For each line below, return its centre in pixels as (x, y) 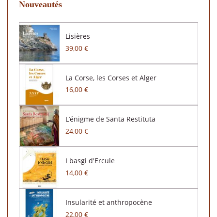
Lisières (77, 36)
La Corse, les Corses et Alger (111, 77)
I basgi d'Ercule (90, 161)
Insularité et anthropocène (108, 202)
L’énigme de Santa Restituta (110, 119)
